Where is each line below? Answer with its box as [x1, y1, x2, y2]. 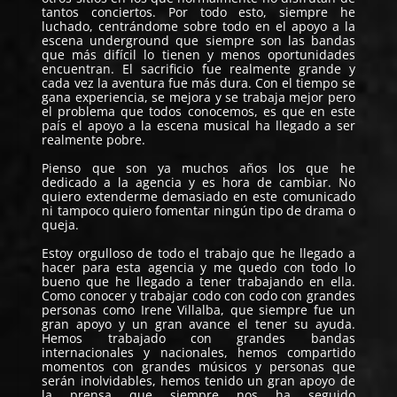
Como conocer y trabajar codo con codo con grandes [42, 286, 355, 304]
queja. [42, 215, 80, 233]
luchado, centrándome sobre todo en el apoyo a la [42, 17, 355, 35]
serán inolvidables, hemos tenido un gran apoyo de [42, 371, 355, 389]
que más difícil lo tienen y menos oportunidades [42, 45, 355, 63]
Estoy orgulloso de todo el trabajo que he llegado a [42, 244, 355, 261]
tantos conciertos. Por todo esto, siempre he [42, 3, 355, 20]
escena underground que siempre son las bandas [42, 31, 355, 49]
